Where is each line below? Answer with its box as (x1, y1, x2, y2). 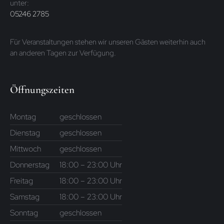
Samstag (10, 191, 39, 202)
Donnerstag (10, 159, 49, 170)
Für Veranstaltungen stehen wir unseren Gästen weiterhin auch (10, 36, 205, 47)
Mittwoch (10, 143, 41, 154)
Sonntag (10, 207, 38, 218)
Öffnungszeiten (10, 83, 74, 96)
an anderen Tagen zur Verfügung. (10, 47, 116, 58)
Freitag (10, 175, 33, 186)
